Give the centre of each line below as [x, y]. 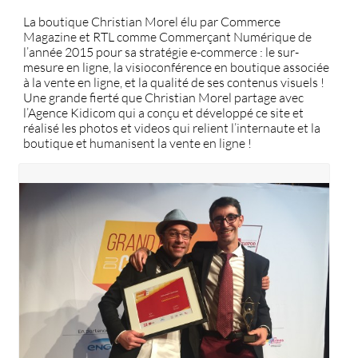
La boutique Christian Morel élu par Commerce [152, 21]
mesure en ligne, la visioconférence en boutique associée [176, 67]
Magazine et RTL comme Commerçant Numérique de [167, 36]
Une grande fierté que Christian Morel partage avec [163, 97]
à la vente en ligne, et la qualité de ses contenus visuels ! [174, 82]
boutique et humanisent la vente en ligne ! [137, 143]
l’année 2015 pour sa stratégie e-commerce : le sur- [161, 52]
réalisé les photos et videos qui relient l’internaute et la [172, 127]
